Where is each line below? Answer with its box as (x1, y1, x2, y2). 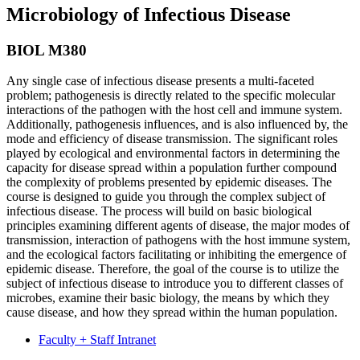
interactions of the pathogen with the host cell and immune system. (6, 103, 342, 117)
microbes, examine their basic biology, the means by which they (6, 291, 329, 305)
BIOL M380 (6, 41, 87, 59)
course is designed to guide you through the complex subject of (6, 190, 325, 204)
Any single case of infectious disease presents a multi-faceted (6, 74, 314, 88)
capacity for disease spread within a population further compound (6, 161, 337, 175)
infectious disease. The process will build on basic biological (6, 204, 312, 219)
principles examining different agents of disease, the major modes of (6, 219, 350, 233)
